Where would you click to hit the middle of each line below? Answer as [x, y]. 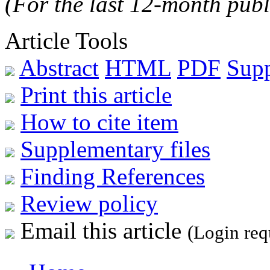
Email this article [101, 230]
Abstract [59, 67]
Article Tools [66, 40]
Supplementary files [115, 149]
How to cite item [99, 122]
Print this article [96, 95]
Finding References [113, 176]
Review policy [89, 203]
